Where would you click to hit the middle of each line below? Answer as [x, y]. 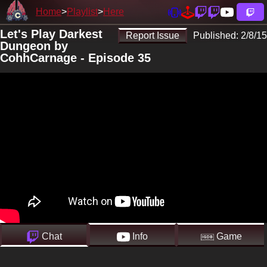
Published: [217, 35]
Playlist [82, 12]
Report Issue [153, 35]
